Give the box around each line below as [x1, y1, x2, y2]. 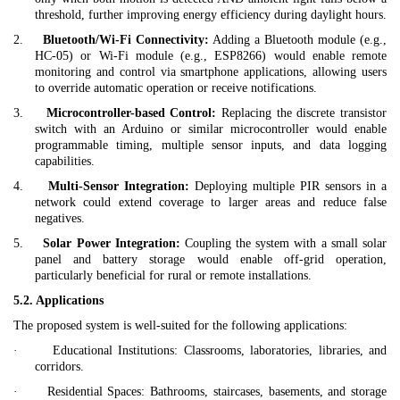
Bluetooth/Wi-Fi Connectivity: [42, 33, 209, 47]
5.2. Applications [13, 294, 104, 308]
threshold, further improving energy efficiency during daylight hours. [35, 8, 387, 22]
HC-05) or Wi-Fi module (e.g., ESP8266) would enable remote [35, 49, 387, 63]
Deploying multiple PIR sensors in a [189, 179, 387, 194]
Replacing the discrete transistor [216, 106, 387, 121]
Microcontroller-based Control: [46, 106, 217, 121]
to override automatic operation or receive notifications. [35, 81, 317, 96]
